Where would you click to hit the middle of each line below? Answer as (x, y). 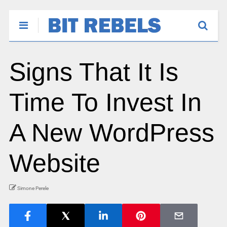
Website (54, 163)
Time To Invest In (105, 102)
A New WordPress (111, 133)
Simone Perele (33, 188)
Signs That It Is (93, 72)
